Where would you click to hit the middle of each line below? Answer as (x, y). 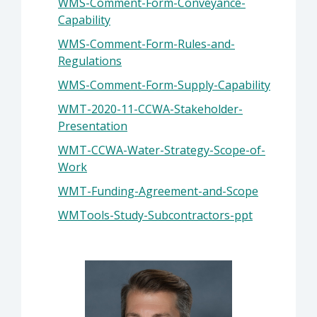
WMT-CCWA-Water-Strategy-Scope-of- (162, 150)
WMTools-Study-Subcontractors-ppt (155, 215)
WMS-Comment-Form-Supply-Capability (164, 85)
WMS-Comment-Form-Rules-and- (146, 44)
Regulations (90, 61)
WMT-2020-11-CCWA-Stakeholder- (150, 109)
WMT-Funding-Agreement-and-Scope (158, 191)
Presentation (93, 126)
